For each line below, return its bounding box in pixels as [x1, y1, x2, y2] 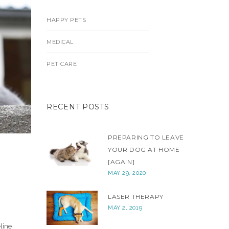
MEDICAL [47, 38, 74, 45]
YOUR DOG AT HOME [108, 146, 180, 153]
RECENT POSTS [47, 102, 109, 111]
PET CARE [47, 60, 77, 67]
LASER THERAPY [108, 193, 164, 200]
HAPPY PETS [47, 16, 86, 24]
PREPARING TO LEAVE [108, 133, 184, 141]
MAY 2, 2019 [108, 204, 143, 211]
